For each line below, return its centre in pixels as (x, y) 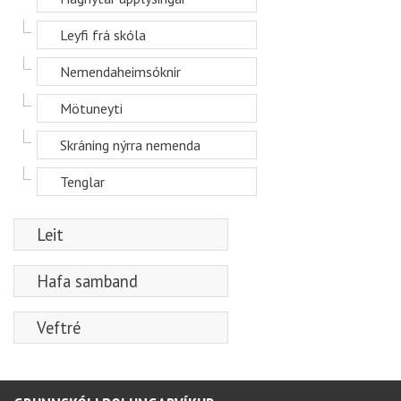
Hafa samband (87, 281)
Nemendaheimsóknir (120, 72)
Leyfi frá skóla (103, 35)
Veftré (59, 328)
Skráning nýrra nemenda (130, 145)
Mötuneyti (91, 108)
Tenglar (82, 182)
